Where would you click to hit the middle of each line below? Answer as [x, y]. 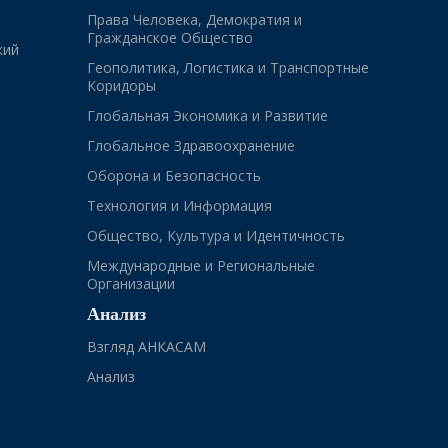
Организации [130, 283]
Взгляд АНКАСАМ [146, 346]
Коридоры [121, 85]
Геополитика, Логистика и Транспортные [227, 67]
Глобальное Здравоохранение [190, 145]
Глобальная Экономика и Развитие [207, 115]
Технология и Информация [179, 205]
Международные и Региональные [200, 265]
